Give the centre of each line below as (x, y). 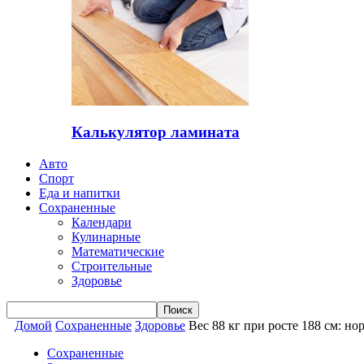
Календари (102, 223)
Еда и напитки (80, 193)
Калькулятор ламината (156, 132)
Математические (118, 252)
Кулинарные (106, 237)
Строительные (112, 266)
